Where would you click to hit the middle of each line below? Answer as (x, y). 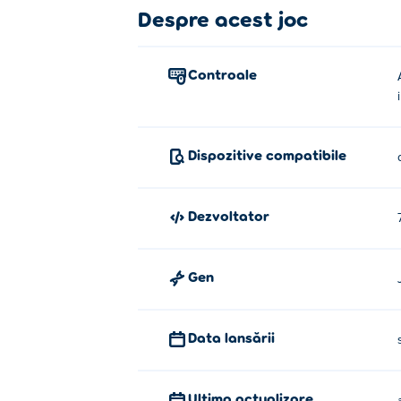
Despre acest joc (223, 18)
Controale (227, 74)
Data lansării (236, 337)
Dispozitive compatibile (272, 154)
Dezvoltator (233, 215)
